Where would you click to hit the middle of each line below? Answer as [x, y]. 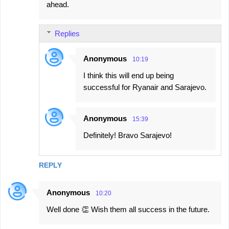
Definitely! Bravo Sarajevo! [128, 135]
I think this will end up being [129, 75]
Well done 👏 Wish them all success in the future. [128, 209]
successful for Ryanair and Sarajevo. [145, 87]
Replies [67, 33]
